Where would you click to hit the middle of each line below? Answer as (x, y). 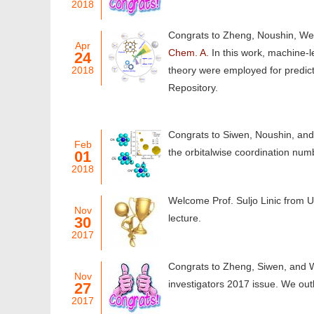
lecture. (185, 218)
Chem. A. (189, 53)
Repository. (193, 88)
